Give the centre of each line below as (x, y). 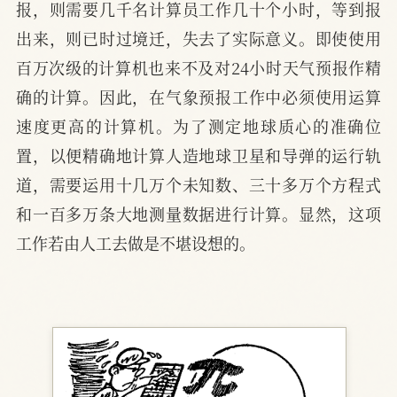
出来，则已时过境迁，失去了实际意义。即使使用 (198, 39)
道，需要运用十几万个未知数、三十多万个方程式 (198, 185)
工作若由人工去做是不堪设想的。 (136, 243)
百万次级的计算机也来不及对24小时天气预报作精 (198, 68)
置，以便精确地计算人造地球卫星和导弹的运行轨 (198, 156)
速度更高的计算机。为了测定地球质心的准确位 (198, 126)
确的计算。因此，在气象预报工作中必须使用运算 (198, 97)
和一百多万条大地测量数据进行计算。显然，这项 (198, 214)
